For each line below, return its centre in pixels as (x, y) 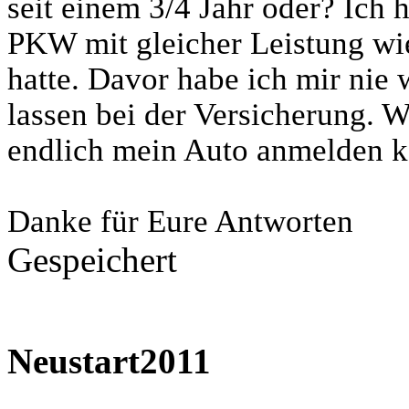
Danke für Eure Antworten (180, 220)
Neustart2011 (109, 362)
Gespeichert (92, 259)
